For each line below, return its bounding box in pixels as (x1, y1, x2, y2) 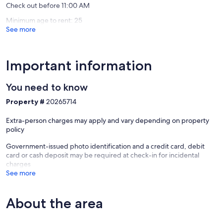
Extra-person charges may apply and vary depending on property (6, 115, 209, 125)
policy (6, 124, 24, 134)
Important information (6, 56, 152, 74)
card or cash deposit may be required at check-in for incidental (6, 150, 199, 160)
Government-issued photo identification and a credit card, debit (6, 141, 205, 151)
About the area (6, 194, 103, 212)
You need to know (6, 81, 88, 93)
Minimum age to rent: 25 (6, 15, 82, 25)
